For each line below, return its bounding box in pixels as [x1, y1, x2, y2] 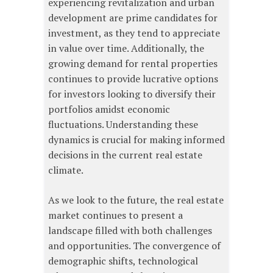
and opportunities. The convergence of [48, 238, 221, 252]
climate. [48, 163, 83, 177]
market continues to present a [48, 208, 183, 222]
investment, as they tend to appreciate [48, 26, 220, 40]
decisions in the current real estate [48, 147, 202, 161]
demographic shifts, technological [48, 253, 198, 268]
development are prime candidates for [48, 10, 218, 24]
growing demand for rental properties [48, 56, 218, 70]
